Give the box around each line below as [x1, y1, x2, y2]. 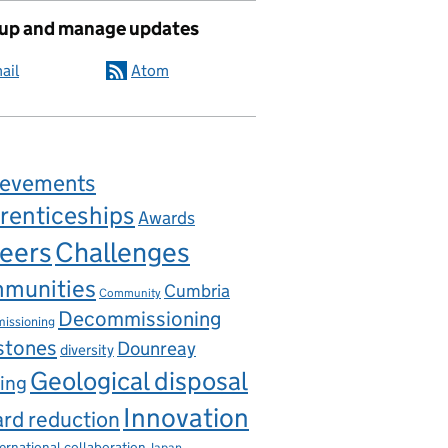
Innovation [123, 401, 249, 434]
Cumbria [164, 279, 230, 302]
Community [99, 286, 161, 300]
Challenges [55, 235, 190, 269]
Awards [138, 207, 195, 229]
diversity [60, 340, 114, 359]
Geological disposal [30, 365, 248, 397]
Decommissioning [58, 306, 221, 332]
